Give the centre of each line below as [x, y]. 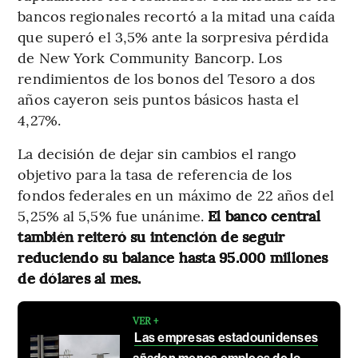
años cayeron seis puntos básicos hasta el [159, 99]
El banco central [264, 216]
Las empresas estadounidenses [227, 338]
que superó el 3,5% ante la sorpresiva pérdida [173, 37]
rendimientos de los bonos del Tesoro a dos [167, 78]
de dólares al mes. [80, 278]
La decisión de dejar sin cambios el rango [157, 153]
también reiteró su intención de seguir [151, 237]
